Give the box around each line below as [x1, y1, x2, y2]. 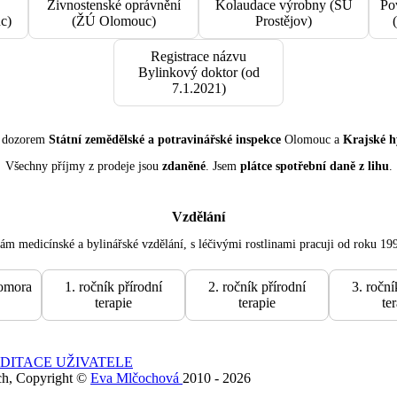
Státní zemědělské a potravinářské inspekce [49, 132, 281, 146]
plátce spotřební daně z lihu [239, 159, 389, 173]
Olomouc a [281, 132, 343, 146]
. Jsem [205, 159, 240, 173]
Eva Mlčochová [90, 370, 183, 385]
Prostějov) [255, 12, 312, 28]
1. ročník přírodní [65, 278, 162, 294]
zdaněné [161, 159, 206, 173]
